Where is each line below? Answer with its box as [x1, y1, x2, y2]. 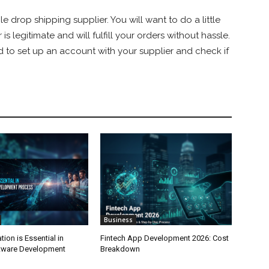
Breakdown [100, 244, 141, 253]
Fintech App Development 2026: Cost [100, 233, 229, 243]
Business [104, 215, 133, 224]
